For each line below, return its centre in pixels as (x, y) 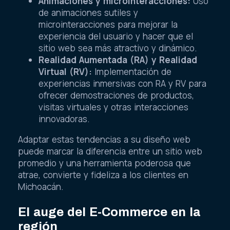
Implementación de (132, 71)
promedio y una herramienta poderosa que (104, 163)
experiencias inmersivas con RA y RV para (122, 83)
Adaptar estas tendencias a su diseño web (104, 139)
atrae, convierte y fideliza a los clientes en (103, 175)
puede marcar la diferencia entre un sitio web (110, 151)
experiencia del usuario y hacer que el (116, 36)
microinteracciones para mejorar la (108, 24)
